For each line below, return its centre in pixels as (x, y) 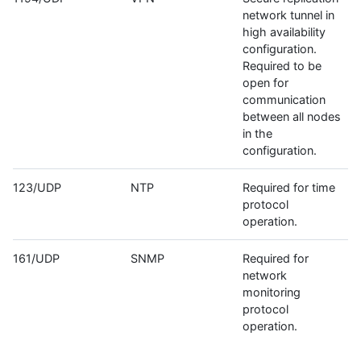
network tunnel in (288, 15)
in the (257, 134)
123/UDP (37, 188)
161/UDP (36, 259)
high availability (284, 32)
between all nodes (292, 117)
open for (266, 83)
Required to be (282, 66)
